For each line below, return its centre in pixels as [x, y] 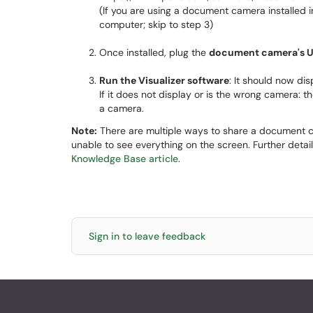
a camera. [122, 108]
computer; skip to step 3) [156, 24]
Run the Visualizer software [164, 80]
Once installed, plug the [154, 52]
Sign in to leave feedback [147, 236]
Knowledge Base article [125, 159]
